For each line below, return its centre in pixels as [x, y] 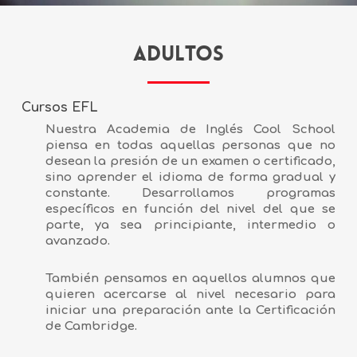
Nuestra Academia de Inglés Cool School [190, 130]
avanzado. [77, 241]
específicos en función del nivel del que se [190, 210]
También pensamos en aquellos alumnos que [190, 279]
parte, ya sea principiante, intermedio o [190, 226]
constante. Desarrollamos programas [190, 194]
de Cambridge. [91, 327]
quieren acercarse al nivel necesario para [190, 295]
